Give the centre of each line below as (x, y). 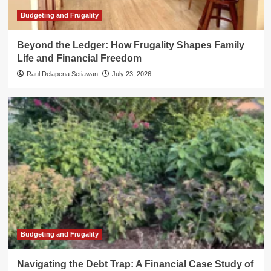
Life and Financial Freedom (79, 58)
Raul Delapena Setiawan (62, 73)
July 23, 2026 (131, 73)
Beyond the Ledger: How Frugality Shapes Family (130, 45)
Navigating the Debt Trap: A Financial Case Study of (135, 264)
